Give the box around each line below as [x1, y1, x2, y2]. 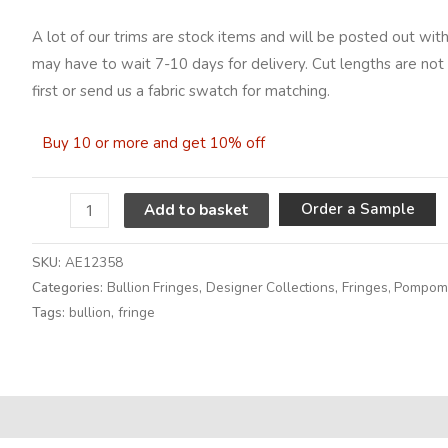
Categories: [32, 278, 107, 298]
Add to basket [144, 199, 250, 220]
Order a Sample [300, 198, 415, 219]
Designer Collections [206, 278, 335, 298]
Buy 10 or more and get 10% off [42, 132, 265, 153]
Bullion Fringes [107, 278, 199, 298]
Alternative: [32, 339, 112, 360]
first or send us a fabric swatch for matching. [32, 80, 330, 101]
